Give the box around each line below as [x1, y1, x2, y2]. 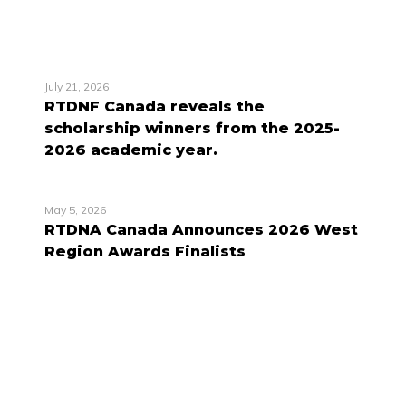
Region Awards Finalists [44, 242, 246, 260]
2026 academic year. [44, 140, 217, 159]
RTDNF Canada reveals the [44, 97, 265, 115]
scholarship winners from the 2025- [44, 119, 340, 137]
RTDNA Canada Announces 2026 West [44, 220, 358, 238]
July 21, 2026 [44, 79, 109, 93]
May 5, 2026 [44, 202, 106, 217]
